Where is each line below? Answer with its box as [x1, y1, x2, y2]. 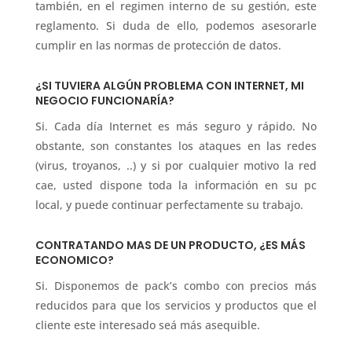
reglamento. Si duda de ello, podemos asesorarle [35, 17, 317, 33]
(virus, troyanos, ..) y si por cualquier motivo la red [35, 157, 317, 173]
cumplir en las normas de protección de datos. [35, 37, 281, 53]
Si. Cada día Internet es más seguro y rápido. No [35, 118, 317, 134]
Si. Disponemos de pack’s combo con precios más [35, 277, 317, 293]
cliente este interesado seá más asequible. [35, 317, 260, 332]
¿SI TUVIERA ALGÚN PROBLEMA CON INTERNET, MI [35, 77, 304, 93]
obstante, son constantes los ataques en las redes [35, 137, 317, 153]
